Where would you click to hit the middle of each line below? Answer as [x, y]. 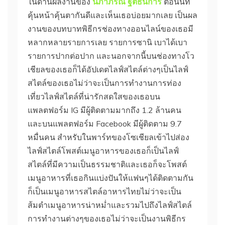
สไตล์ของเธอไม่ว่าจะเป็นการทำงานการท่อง [104, 83]
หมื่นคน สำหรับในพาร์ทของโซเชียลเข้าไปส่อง [108, 137]
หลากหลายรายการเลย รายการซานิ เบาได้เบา [107, 42]
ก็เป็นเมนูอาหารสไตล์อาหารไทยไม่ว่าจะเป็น [104, 191]
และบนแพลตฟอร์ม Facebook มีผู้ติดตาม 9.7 [105, 123]
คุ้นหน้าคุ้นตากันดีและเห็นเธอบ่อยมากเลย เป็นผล [113, 15]
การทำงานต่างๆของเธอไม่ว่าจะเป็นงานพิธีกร [107, 218]
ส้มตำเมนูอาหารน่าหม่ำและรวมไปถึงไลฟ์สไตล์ [110, 205]
